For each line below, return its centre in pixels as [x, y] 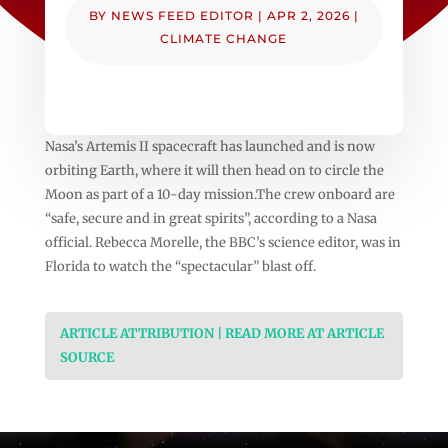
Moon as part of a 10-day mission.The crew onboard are [219, 194]
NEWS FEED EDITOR [182, 15]
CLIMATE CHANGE [224, 38]
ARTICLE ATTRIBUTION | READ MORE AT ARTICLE [221, 333]
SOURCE [86, 357]
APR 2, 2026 [308, 15]
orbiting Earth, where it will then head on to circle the [214, 170]
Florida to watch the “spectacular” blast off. [180, 266]
